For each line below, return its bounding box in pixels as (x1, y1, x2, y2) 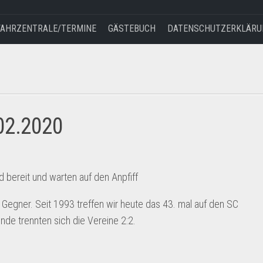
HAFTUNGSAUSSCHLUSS (179, 108, 262, 117)
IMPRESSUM (179, 85, 220, 94)
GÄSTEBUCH (108, 23, 156, 34)
